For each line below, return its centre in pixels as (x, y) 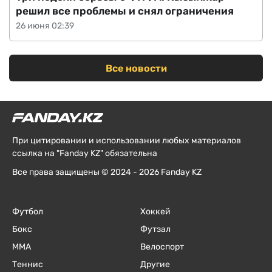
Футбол (28, 211)
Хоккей (155, 211)
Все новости (136, 68)
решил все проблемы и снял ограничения (125, 11)
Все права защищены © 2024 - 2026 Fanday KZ (107, 172)
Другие (155, 264)
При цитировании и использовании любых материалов (127, 140)
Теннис (28, 264)
